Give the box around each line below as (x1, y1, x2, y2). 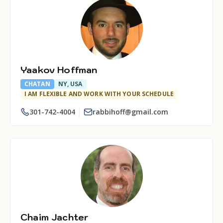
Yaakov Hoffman (20, 64, 98, 76)
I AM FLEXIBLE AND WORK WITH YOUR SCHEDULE (24, 90, 174, 98)
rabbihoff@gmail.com (93, 107, 168, 116)
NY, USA (58, 80, 83, 88)
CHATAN (24, 80, 50, 88)
